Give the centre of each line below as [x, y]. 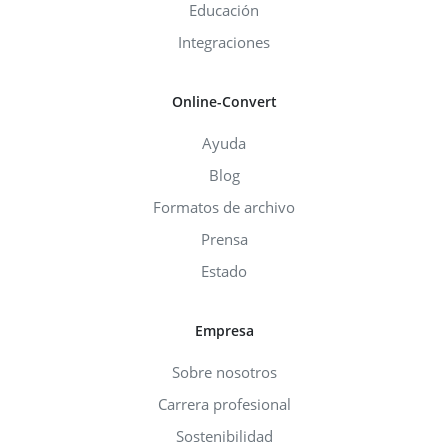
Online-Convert [224, 101]
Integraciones [224, 41]
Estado [224, 270]
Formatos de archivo [224, 206]
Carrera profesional [224, 403]
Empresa [224, 330]
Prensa [224, 238]
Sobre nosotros [224, 371]
